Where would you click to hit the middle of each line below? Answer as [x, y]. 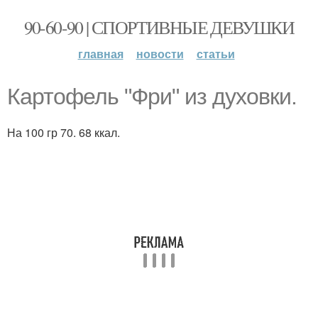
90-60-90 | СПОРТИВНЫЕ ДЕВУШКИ [159, 27]
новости [160, 54]
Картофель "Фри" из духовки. [152, 97]
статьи [215, 54]
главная [100, 54]
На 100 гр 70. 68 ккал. [64, 132]
